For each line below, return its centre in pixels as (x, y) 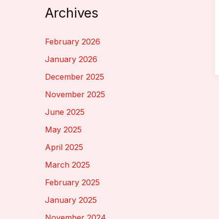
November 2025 (75, 95)
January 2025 (71, 200)
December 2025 (75, 77)
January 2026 (71, 59)
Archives (72, 13)
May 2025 (63, 130)
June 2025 (65, 112)
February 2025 (72, 183)
